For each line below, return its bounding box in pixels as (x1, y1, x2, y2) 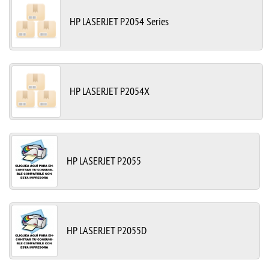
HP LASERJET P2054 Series (70, 14, 169, 28)
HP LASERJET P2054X (70, 83, 150, 98)
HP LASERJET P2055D (67, 223, 147, 237)
